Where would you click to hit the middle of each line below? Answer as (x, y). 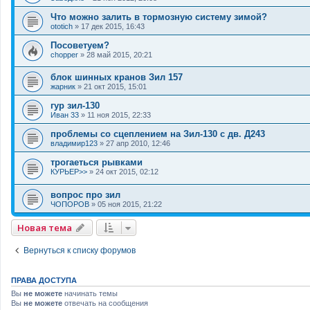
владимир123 (74, 144)
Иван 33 (65, 115)
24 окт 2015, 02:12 (127, 172)
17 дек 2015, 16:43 (113, 26)
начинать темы (90, 293)
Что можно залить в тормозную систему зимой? (159, 17)
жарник (63, 87)
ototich (62, 26)
